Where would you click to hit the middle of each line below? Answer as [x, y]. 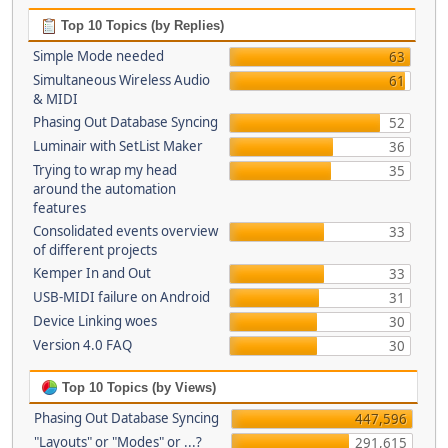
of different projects [94, 250]
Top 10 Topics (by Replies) [140, 25]
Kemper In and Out [91, 273]
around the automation [104, 189]
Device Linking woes [94, 321]
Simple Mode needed [98, 56]
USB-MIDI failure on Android [121, 297]
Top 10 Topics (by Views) [137, 387]
